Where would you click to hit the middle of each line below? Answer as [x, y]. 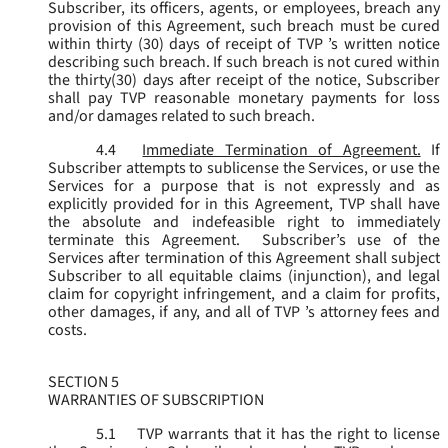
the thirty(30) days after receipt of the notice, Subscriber [244, 80]
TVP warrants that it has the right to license [286, 434]
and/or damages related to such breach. [181, 116]
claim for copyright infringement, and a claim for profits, [244, 294]
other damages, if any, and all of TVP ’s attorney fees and [244, 312]
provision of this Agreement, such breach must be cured [244, 26]
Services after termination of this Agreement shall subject [244, 258]
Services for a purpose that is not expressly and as [244, 186]
